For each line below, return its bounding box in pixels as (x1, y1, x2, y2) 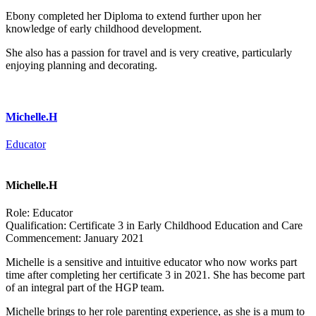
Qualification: (6, 219, 66, 231)
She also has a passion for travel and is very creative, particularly (6, 46, 292, 59)
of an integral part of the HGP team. (6, 281, 164, 293)
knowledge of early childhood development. (6, 22, 202, 35)
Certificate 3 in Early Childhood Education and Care (66, 219, 303, 231)
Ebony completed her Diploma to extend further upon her (6, 9, 261, 22)
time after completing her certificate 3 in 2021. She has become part (6, 268, 305, 281)
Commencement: (6, 231, 81, 244)
